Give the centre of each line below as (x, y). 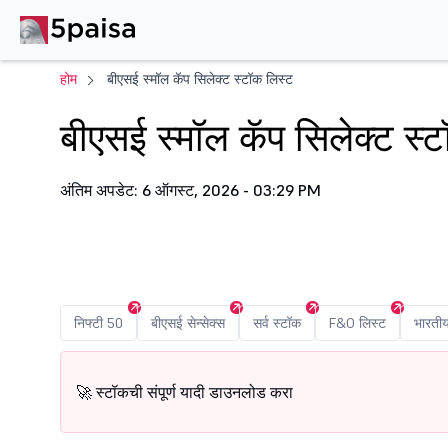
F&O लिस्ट (357, 323)
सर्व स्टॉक (277, 323)
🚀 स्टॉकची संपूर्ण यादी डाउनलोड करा (184, 392)
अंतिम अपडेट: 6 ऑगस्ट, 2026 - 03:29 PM (190, 190)
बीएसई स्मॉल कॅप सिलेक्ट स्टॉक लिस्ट (200, 79)
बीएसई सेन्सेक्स (188, 323)
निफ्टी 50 (98, 323)
